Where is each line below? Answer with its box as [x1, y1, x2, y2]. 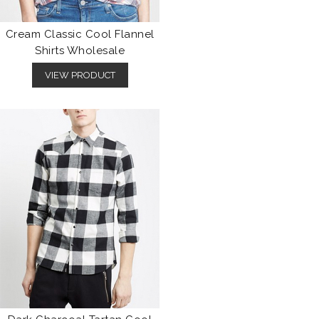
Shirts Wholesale [35, 43, 125, 57]
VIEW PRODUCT [44, 70, 115, 81]
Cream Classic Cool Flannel [5, 27, 155, 41]
